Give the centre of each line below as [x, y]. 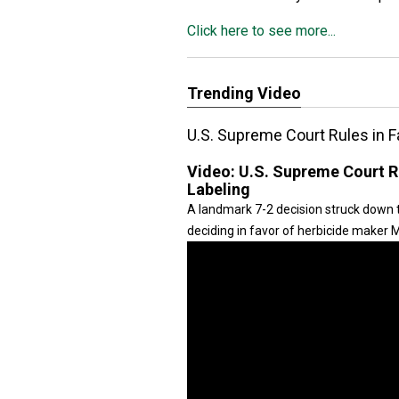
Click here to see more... [261, 31]
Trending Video [244, 93]
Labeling [219, 189]
